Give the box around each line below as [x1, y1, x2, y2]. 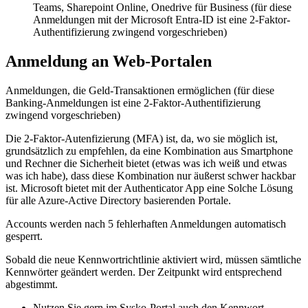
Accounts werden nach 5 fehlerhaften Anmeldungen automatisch [5, 218, 286, 230]
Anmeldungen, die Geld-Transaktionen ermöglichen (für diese [5, 85, 274, 97]
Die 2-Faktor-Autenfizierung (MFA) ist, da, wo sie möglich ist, [5, 133, 278, 145]
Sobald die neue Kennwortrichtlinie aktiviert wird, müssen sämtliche [5, 254, 301, 266]
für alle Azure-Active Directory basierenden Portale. [5, 195, 231, 207]
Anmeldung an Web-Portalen [5, 52, 212, 71]
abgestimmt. [5, 278, 58, 291]
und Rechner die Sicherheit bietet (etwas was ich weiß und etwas [5, 157, 287, 170]
